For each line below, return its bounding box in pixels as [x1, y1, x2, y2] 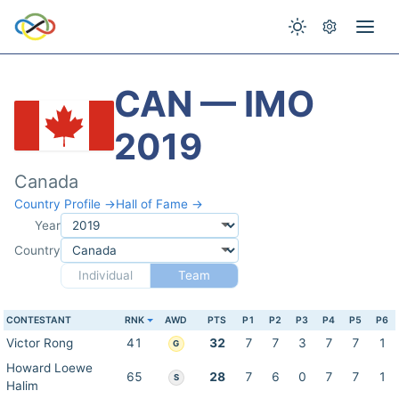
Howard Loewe [6, 361, 93, 375]
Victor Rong [6, 336, 73, 350]
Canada [14, 171, 78, 192]
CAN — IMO [114, 82, 314, 126]
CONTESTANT [6, 314, 71, 326]
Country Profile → [14, 197, 116, 211]
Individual [77, 268, 133, 282]
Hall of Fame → [116, 197, 203, 211]
